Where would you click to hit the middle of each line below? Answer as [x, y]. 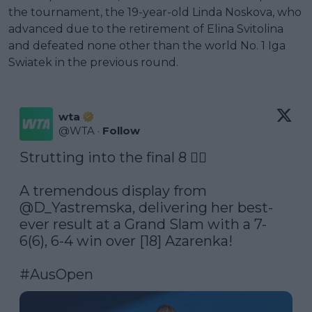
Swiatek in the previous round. [93, 62]
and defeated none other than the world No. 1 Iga [147, 45]
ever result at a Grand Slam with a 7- [143, 224]
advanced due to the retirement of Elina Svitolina [146, 29]
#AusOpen [56, 274]
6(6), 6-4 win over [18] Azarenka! [126, 241]
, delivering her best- [203, 207]
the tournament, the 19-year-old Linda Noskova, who [155, 12]
